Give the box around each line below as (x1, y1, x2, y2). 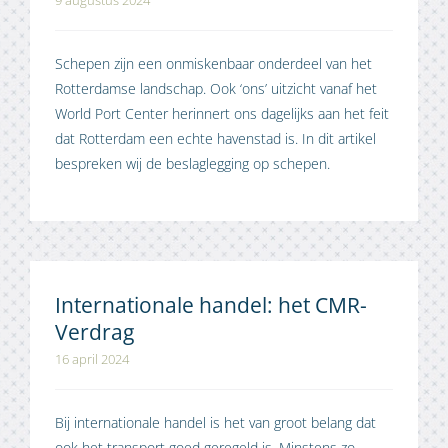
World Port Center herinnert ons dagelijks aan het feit (55, 104, 389, 124)
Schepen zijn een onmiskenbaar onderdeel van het (55, 54, 372, 74)
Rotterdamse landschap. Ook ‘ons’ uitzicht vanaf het (55, 79, 377, 99)
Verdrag (55, 317, 134, 347)
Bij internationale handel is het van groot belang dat (55, 413, 376, 433)
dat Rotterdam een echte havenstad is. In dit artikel (55, 129, 376, 149)
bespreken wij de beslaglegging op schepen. (55, 154, 330, 174)
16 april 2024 (55, 350, 129, 369)
